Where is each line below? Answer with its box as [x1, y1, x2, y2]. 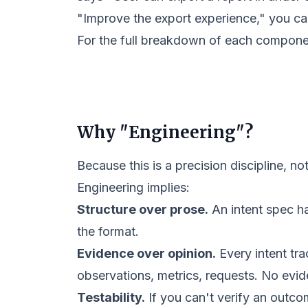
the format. [77, 224, 139, 239]
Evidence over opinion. [77, 246, 216, 261]
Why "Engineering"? [77, 122, 253, 143]
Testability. [77, 290, 145, 305]
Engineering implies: [77, 180, 190, 195]
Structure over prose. [77, 202, 208, 217]
